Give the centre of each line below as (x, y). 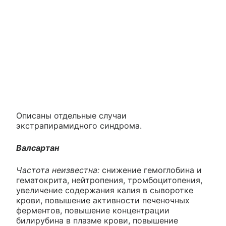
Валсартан (38, 148)
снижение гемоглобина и (151, 170)
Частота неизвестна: (58, 170)
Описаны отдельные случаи (71, 116)
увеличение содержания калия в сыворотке (105, 190)
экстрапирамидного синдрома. (79, 126)
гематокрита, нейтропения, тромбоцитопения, (109, 180)
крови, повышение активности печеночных (103, 201)
